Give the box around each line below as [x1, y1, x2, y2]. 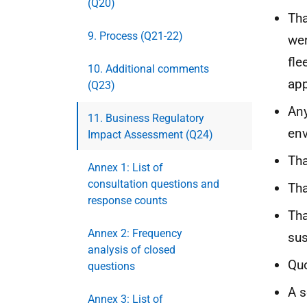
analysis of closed [88, 243, 175, 256]
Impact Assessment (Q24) [88, 128, 213, 141]
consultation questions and [88, 177, 219, 191]
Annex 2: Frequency [88, 227, 182, 240]
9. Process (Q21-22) [88, 29, 183, 42]
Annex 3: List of [88, 293, 163, 306]
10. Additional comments [88, 62, 209, 75]
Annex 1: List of [88, 161, 163, 174]
